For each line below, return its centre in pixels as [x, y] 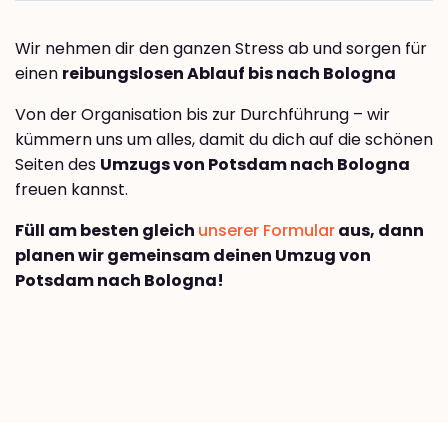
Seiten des [57, 165]
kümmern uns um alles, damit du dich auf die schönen [224, 140]
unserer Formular [266, 231]
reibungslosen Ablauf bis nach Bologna [229, 74]
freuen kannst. [71, 190]
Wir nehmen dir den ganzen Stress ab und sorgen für [221, 49]
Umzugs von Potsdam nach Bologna [255, 165]
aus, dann [379, 231]
